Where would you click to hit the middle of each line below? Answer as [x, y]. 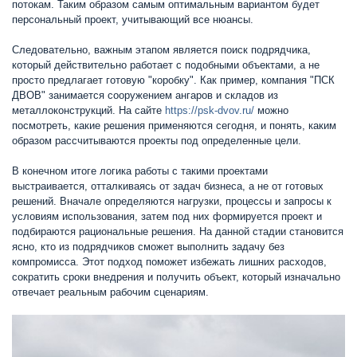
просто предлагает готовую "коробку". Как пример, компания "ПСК [173, 80]
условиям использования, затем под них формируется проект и [167, 216]
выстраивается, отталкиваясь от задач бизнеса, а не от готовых [168, 186]
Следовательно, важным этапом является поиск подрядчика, [161, 50]
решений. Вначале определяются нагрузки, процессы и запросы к [172, 201]
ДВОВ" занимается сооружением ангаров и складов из [145, 95]
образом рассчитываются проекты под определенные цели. [157, 141]
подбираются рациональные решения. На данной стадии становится [178, 231]
